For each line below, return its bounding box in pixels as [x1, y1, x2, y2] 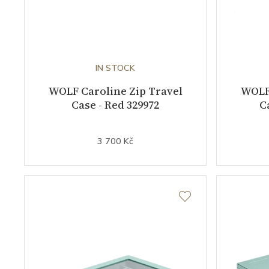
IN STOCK [95, 62, 135, 74]
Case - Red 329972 [71, 97, 159, 113]
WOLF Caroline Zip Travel [48, 83, 183, 99]
